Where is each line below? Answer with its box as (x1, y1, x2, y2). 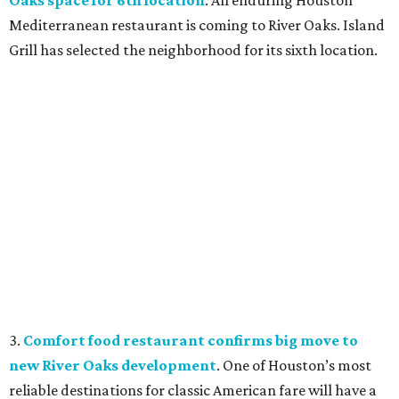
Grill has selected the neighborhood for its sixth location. (9, 41, 378, 60)
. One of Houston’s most (216, 356, 371, 375)
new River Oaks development (9, 356, 216, 375)
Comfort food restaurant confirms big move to (23, 331, 358, 350)
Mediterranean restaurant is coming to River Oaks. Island (9, 16, 385, 35)
